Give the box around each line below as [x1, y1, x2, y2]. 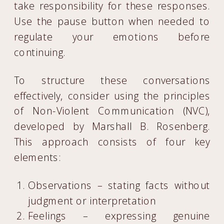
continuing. [14, 45, 66, 59]
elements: [14, 150, 61, 164]
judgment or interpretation [28, 193, 156, 207]
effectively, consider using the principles [14, 88, 210, 102]
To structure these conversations [14, 73, 210, 87]
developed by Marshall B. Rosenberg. [14, 119, 210, 133]
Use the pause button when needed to [14, 14, 210, 28]
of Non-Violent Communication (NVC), [14, 104, 210, 118]
